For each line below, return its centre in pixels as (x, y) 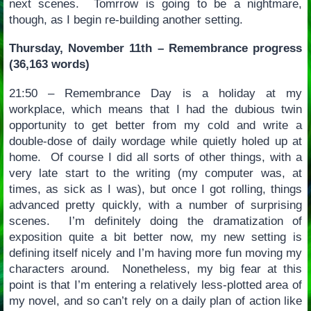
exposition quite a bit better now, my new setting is (155, 237)
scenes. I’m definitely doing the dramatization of (155, 221)
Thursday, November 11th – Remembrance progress (155, 49)
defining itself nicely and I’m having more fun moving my (155, 253)
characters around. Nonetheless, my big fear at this (155, 269)
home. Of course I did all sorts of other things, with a (155, 157)
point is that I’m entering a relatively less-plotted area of (155, 285)
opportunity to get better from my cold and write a (155, 125)
